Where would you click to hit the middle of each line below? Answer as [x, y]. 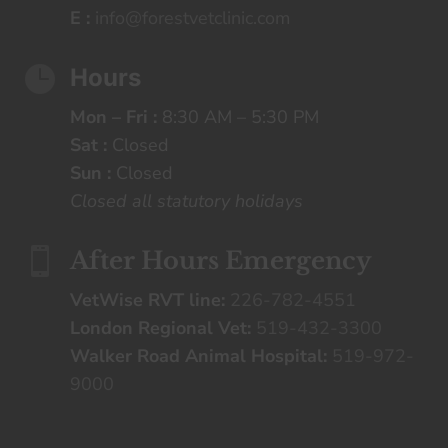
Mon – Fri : [113, 117]
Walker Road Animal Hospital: [198, 356]
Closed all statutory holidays [188, 201]
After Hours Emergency [220, 261]
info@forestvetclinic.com [192, 18]
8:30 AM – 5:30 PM [237, 117]
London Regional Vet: [160, 328]
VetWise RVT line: [147, 300]
